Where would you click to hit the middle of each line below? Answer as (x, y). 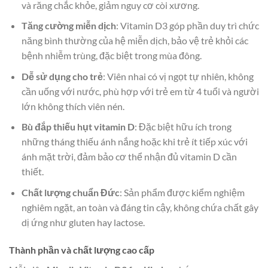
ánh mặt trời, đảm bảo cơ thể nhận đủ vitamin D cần (129, 157)
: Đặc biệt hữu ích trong (183, 127)
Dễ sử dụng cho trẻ (62, 76)
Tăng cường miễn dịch (68, 26)
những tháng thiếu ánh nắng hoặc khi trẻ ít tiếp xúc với (134, 142)
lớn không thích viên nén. (73, 106)
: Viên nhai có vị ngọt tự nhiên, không (178, 76)
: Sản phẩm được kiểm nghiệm (182, 193)
